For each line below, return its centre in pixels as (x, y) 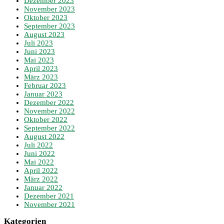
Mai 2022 (39, 162)
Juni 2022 (39, 154)
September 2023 (49, 26)
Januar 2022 (43, 188)
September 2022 (49, 128)
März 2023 (41, 77)
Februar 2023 (45, 86)
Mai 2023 (39, 60)
